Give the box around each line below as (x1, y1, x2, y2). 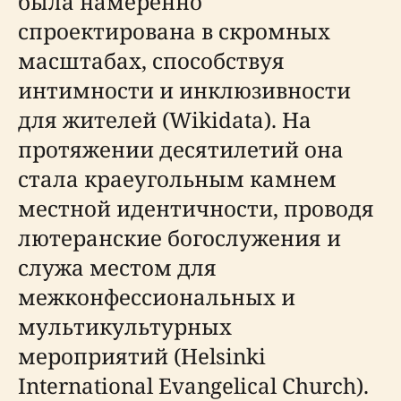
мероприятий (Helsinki (18, 341, 266, 371)
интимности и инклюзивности (18, 75, 351, 105)
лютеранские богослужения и (18, 223, 341, 252)
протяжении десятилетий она (18, 134, 344, 164)
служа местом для (18, 252, 217, 282)
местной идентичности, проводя (18, 193, 374, 223)
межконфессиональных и (18, 282, 295, 311)
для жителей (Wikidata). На (18, 105, 311, 134)
